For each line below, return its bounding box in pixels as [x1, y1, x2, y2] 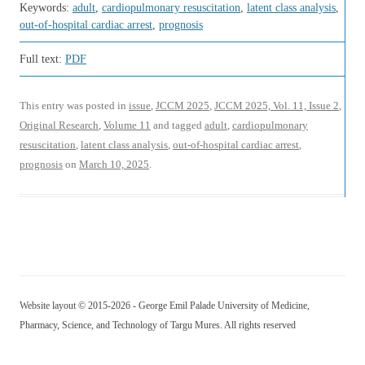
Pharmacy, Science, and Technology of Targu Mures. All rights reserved [20, 319, 296, 331]
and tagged [151, 119, 204, 131]
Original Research [20, 119, 99, 131]
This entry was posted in [20, 99, 129, 112]
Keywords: [20, 2, 73, 14]
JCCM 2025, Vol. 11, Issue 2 [214, 99, 339, 112]
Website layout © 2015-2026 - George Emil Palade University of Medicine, [20, 300, 310, 311]
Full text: [20, 53, 65, 65]
